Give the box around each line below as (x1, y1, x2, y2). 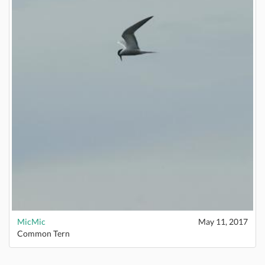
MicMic (17, 216, 46, 227)
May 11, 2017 (198, 216, 248, 227)
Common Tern (17, 228, 70, 238)
